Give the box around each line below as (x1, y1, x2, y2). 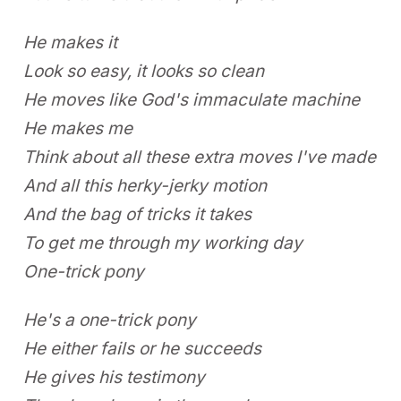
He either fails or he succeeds (23, 338, 262, 360)
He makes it (23, 31, 118, 53)
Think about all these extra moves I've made (23, 146, 377, 167)
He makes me (23, 117, 133, 139)
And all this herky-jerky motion (23, 175, 268, 196)
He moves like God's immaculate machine (23, 89, 361, 110)
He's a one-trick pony (23, 310, 197, 331)
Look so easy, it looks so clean (23, 60, 265, 81)
